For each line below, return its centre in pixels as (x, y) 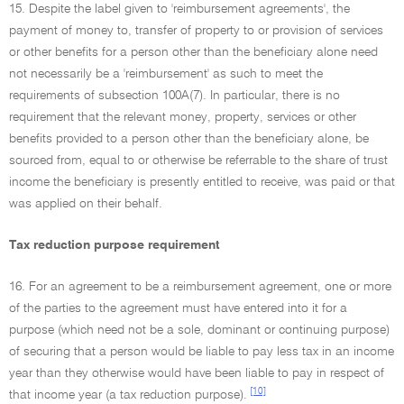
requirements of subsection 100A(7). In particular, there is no (174, 96)
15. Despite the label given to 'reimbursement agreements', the (179, 9)
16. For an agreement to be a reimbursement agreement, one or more (200, 287)
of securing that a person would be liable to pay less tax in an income (202, 352)
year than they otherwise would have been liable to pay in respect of (197, 373)
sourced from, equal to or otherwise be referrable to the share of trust (198, 161)
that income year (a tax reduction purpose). (128, 395)
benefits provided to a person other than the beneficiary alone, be (189, 139)
